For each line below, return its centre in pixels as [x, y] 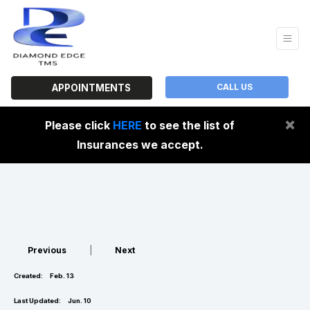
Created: [28, 276]
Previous [47, 250]
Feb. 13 [61, 276]
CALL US [234, 87]
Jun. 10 [79, 301]
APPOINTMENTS [89, 88]
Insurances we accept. [140, 145]
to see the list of [188, 125]
